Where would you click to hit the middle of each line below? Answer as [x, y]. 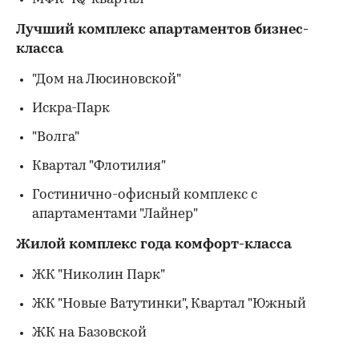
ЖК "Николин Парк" [99, 275]
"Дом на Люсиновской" [107, 80]
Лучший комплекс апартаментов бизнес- [162, 30]
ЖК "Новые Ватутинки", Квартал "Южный [169, 304]
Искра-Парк [71, 109]
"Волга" [56, 137]
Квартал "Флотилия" [99, 166]
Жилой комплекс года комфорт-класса [154, 245]
